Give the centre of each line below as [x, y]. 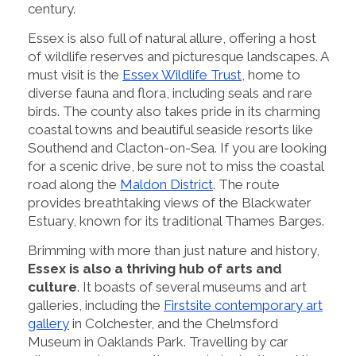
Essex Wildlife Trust [182, 74]
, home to [271, 74]
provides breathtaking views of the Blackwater [170, 202]
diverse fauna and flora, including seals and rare [170, 93]
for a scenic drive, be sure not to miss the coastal [176, 166]
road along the [74, 184]
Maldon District [166, 184]
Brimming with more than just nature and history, [174, 250]
